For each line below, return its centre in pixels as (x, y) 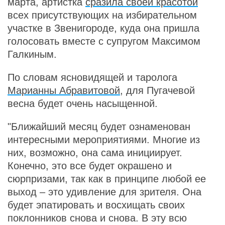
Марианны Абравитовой (64, 90)
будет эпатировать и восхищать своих (96, 205)
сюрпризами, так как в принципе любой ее (107, 179)
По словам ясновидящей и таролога (92, 77)
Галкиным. (34, 54)
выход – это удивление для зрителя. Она (104, 192)
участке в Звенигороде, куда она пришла (103, 28)
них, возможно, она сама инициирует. (95, 153)
